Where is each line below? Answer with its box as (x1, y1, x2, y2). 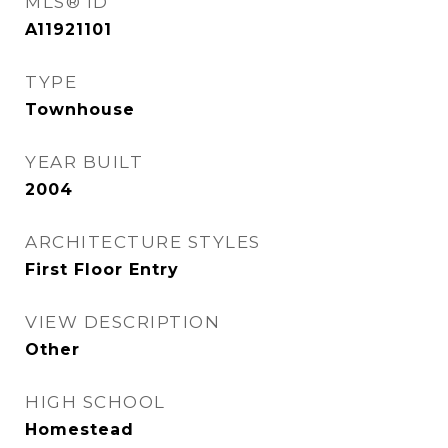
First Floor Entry (25, 260, 179, 279)
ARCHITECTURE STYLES (25, 232, 261, 252)
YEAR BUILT (25, 152, 143, 172)
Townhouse (25, 100, 135, 119)
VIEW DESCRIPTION (25, 312, 220, 332)
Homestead (25, 420, 134, 439)
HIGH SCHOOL (25, 392, 166, 412)
